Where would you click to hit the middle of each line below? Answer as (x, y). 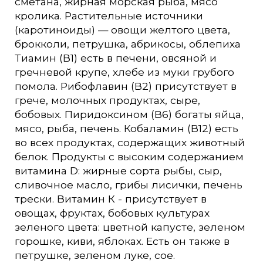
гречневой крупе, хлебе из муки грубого (124, 72)
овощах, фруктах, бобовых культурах (112, 213)
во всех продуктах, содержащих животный (129, 142)
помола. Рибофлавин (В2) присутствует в (125, 86)
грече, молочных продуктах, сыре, (107, 100)
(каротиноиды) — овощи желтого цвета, (122, 29)
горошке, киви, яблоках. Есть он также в (122, 241)
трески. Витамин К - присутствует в (110, 198)
